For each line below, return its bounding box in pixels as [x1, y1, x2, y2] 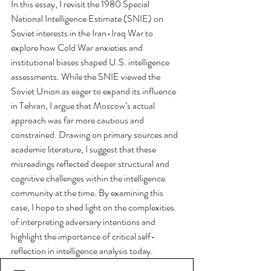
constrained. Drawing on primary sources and [11, 128, 180, 142]
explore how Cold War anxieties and [11, 41, 145, 54]
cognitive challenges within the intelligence [11, 171, 167, 185]
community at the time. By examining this [11, 186, 165, 200]
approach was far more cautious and [11, 113, 146, 127]
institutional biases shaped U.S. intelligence [11, 55, 171, 69]
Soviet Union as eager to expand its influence [11, 84, 178, 98]
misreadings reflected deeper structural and [11, 157, 171, 171]
